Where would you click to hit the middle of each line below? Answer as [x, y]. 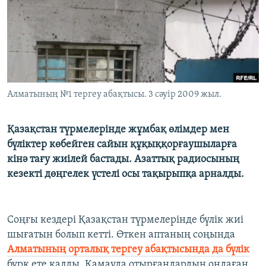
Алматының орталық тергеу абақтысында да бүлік [128, 250]
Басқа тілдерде [55, 66]
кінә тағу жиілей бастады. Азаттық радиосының [123, 160]
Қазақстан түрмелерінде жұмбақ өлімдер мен [118, 130]
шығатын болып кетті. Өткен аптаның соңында [121, 235]
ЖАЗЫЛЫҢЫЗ [36, 10]
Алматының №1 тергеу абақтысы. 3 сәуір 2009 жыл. [114, 95]
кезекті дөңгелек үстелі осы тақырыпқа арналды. [126, 175]
